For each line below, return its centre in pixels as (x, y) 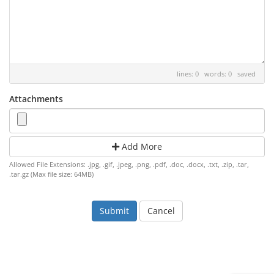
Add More (141, 146)
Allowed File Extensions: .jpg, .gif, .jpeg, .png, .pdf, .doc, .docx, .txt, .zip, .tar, (129, 164)
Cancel (161, 211)
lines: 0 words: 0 (207, 74)
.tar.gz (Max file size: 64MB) (51, 174)
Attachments (36, 99)
